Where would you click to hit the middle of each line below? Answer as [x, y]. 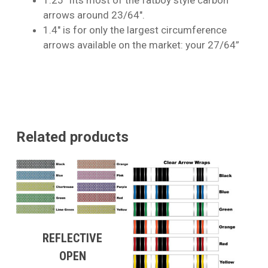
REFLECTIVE [73, 238]
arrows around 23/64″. [94, 15]
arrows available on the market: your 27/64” [141, 45]
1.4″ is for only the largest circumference [135, 30]
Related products [72, 137]
